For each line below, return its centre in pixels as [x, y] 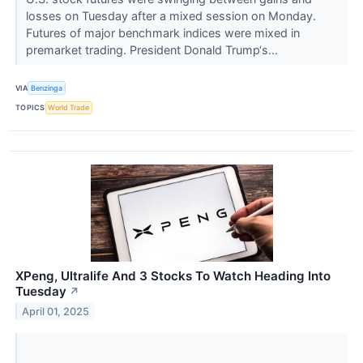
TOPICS [30, 108]
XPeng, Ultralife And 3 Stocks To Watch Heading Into [173, 275]
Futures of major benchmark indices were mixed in [162, 33]
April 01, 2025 [56, 311]
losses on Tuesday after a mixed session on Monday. [171, 16]
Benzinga [47, 88]
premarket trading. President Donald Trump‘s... [153, 50]
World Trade [69, 108]
